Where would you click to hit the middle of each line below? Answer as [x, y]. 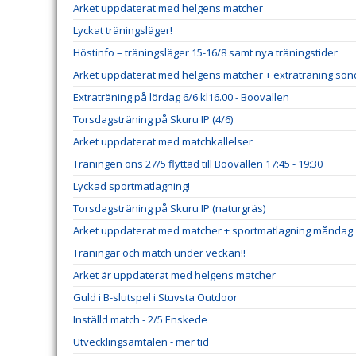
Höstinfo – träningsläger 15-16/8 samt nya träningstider [205, 52]
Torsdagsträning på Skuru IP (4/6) [153, 119]
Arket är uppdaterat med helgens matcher [174, 275]
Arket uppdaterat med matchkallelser [163, 141]
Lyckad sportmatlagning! [132, 186]
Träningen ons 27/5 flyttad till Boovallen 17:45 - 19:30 [198, 164]
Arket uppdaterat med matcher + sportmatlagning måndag [213, 230]
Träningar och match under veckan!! [159, 253]
